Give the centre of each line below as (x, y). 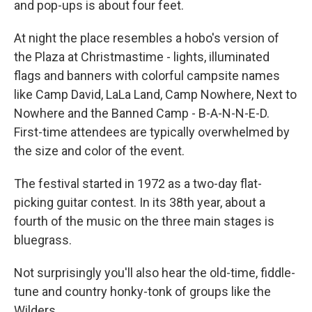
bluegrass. (43, 240)
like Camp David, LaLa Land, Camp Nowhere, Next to (155, 94)
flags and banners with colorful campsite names (147, 75)
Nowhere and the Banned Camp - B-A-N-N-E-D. (142, 113)
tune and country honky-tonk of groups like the (142, 291)
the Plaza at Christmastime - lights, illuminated (142, 56)
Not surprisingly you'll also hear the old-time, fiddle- (155, 272)
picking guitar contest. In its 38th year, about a (140, 202)
